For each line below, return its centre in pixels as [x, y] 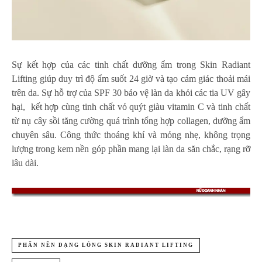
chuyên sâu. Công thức [58, 135]
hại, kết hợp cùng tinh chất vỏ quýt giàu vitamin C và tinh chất [131, 107]
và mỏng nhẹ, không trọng [197, 135]
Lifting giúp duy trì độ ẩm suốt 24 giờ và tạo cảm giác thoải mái [131, 79]
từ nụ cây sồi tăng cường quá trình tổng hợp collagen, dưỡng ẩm [131, 121]
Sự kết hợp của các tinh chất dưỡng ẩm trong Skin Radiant [131, 65]
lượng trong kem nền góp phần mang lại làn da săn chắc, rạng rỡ [131, 149]
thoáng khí [124, 135]
